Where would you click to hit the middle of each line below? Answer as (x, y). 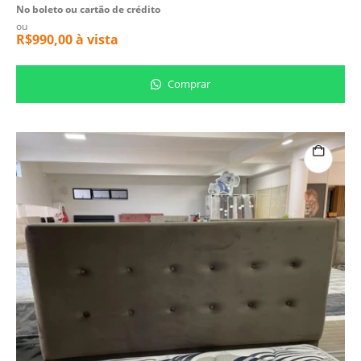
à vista (95, 40)
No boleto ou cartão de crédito (88, 10)
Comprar (188, 83)
